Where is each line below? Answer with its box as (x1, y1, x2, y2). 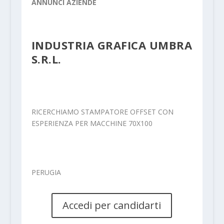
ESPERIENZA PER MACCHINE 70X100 (31, 118, 152, 128)
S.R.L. (31, 51, 61, 66)
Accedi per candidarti (62, 198, 161, 212)
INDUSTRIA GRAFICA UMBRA (31, 37, 192, 52)
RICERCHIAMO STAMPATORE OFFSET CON (31, 106, 173, 116)
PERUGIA (31, 167, 61, 177)
